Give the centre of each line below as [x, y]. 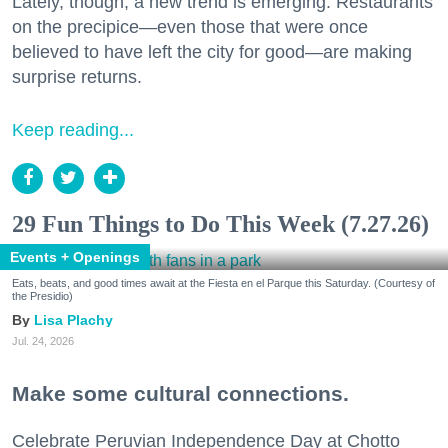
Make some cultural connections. [180, 394]
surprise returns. [77, 76]
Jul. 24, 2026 [43, 341]
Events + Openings [75, 257]
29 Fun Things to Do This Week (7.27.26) [220, 223]
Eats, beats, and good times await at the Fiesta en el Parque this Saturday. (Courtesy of [223, 283]
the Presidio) [42, 296]
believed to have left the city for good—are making [212, 51]
